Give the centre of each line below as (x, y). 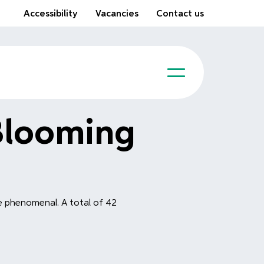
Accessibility (51, 14)
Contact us (180, 14)
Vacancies (117, 14)
